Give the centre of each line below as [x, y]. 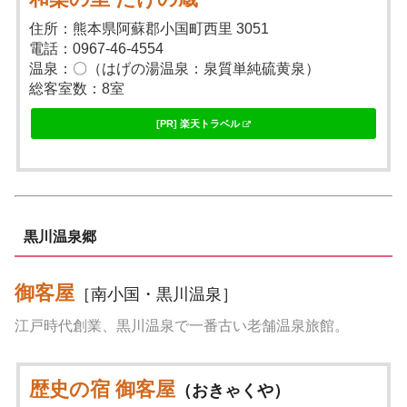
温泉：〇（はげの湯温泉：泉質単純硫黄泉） [175, 69]
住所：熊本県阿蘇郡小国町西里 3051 [149, 29]
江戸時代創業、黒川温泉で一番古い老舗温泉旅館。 [182, 326]
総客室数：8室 [77, 89]
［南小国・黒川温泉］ [156, 295]
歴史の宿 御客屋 [103, 390]
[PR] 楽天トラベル [198, 124]
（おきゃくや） [233, 391]
